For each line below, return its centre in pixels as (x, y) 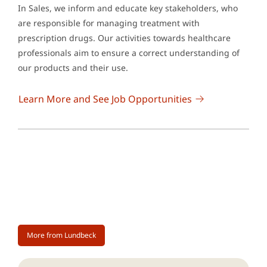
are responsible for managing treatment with (109, 23)
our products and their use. (73, 68)
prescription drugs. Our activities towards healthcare (124, 38)
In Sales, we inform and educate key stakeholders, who (128, 8)
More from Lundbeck (61, 235)
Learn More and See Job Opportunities (105, 99)
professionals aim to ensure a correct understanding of (129, 53)
